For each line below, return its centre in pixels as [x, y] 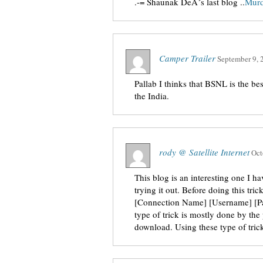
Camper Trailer [187, 58]
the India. [152, 96]
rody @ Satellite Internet [204, 152]
